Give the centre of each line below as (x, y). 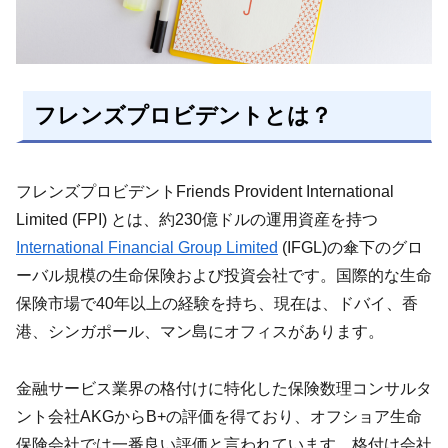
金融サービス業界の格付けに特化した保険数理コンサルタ (224, 389)
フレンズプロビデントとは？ (183, 115)
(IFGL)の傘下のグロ (350, 248)
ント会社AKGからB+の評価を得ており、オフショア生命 (219, 417)
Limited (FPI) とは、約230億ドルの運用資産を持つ (197, 220)
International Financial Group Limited (147, 248)
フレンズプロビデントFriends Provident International (205, 192)
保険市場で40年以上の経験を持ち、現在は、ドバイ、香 (217, 304)
